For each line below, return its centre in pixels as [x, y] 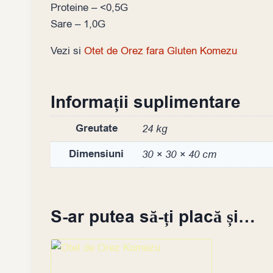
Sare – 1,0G [78, 24]
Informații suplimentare [146, 102]
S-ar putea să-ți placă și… [153, 218]
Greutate [96, 128]
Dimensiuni [96, 154]
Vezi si [67, 51]
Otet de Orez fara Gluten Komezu [161, 51]
